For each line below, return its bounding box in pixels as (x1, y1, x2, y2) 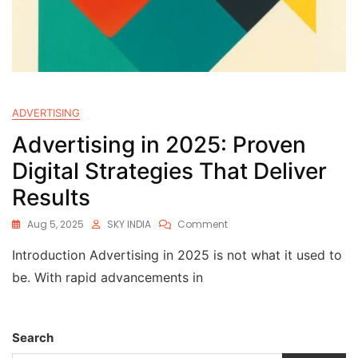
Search (12, 330, 54, 345)
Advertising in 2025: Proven (12, 131, 306, 158)
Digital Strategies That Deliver (12, 157, 327, 185)
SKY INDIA (107, 217, 151, 231)
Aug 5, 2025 (27, 217, 84, 231)
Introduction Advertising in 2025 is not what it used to (12, 247, 342, 263)
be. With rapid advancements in (12, 269, 203, 285)
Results (12, 184, 90, 211)
